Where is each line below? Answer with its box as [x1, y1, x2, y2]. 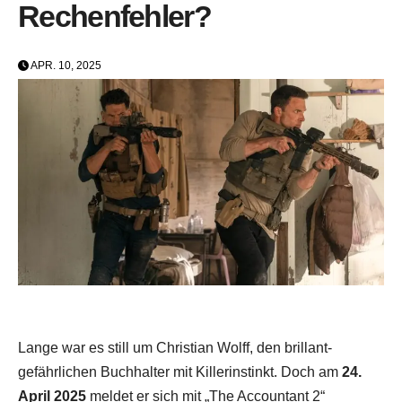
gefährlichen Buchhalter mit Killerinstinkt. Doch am [18, 363, 342, 380]
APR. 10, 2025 [29, 59, 101, 73]
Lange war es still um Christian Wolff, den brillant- [18, 339, 332, 355]
